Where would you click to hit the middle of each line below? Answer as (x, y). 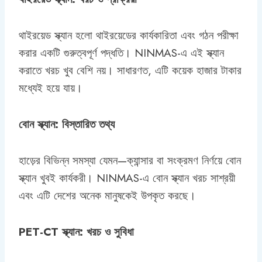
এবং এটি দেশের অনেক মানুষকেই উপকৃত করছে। (107, 195)
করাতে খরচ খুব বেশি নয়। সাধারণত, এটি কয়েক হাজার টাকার (130, 70)
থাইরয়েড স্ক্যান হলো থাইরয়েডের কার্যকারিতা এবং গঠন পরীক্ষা (129, 35)
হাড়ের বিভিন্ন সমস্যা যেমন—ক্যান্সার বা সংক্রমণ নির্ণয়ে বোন (130, 160)
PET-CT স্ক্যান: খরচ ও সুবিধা (76, 232)
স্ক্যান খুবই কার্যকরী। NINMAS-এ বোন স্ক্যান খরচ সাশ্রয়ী (127, 178)
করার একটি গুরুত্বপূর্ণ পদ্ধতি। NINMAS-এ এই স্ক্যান (121, 53)
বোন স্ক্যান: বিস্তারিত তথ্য (67, 124)
